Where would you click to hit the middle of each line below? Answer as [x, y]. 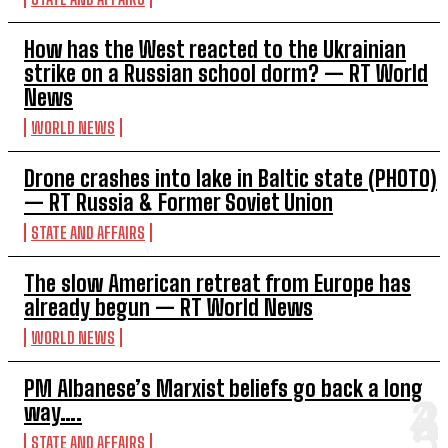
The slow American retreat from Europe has [217, 283]
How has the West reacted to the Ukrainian [215, 49]
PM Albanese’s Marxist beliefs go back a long [223, 388]
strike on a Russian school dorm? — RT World [226, 73]
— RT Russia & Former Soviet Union [178, 202]
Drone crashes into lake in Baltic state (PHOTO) [230, 178]
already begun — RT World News [168, 307]
